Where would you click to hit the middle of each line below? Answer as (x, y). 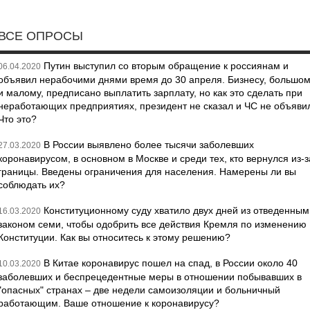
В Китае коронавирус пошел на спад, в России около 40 (171, 263)
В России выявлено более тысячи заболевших (149, 145)
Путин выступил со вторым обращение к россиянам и (166, 66)
